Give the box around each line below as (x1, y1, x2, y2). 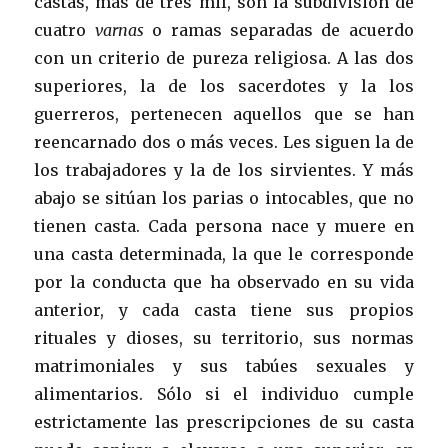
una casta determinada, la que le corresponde (34, 243, 414, 264)
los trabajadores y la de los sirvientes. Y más (34, 159, 414, 180)
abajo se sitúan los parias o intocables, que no (34, 187, 414, 208)
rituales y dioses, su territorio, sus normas (34, 327, 414, 348)
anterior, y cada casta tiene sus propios (34, 299, 414, 320)
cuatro (34, 19, 95, 40)
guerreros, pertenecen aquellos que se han (34, 103, 414, 124)
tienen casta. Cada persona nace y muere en (34, 215, 414, 236)
